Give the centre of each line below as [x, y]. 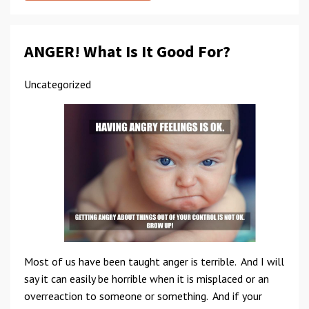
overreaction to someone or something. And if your [143, 296]
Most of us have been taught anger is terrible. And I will [154, 261]
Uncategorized [58, 84]
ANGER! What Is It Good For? [127, 51]
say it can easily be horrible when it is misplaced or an [147, 279]
